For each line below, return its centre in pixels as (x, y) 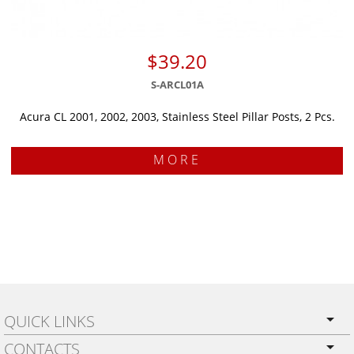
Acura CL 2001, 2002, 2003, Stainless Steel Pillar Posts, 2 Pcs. (177, 117)
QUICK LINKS (49, 322)
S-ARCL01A (177, 85)
